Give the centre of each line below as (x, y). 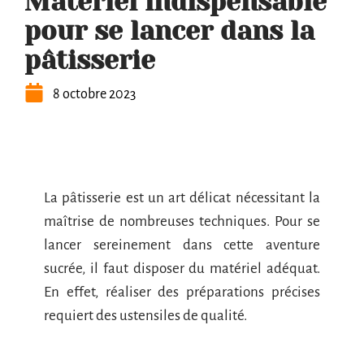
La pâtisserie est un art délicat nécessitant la (182, 198)
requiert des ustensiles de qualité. (147, 316)
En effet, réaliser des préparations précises (182, 292)
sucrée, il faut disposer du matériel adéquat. (182, 269)
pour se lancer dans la (169, 31)
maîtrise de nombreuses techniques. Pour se (182, 221)
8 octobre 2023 (94, 94)
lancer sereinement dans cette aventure (182, 245)
